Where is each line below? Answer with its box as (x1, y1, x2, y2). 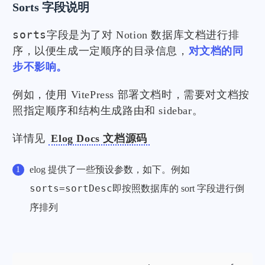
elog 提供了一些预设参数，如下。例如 (29, 164, 190, 175)
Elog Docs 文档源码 (51, 132, 147, 145)
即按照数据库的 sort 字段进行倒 (112, 183, 244, 194)
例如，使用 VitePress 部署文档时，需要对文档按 (12, 89, 250, 101)
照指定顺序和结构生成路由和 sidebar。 (12, 105, 203, 117)
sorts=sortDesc (29, 183, 112, 195)
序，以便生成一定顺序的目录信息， (12, 45, 189, 57)
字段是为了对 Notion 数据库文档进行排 (47, 29, 240, 41)
